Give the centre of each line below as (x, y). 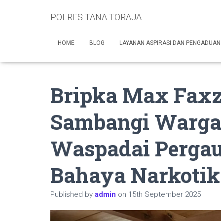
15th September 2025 (165, 194)
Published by (73, 194)
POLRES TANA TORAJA (96, 17)
